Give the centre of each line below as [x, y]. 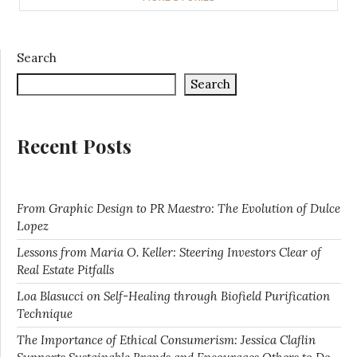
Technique [45, 313]
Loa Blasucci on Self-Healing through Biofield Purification [173, 296]
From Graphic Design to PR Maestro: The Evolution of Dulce [178, 208]
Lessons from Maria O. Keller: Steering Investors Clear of [169, 252]
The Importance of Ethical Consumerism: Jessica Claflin [166, 339]
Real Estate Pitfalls [65, 269]
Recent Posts [74, 145]
